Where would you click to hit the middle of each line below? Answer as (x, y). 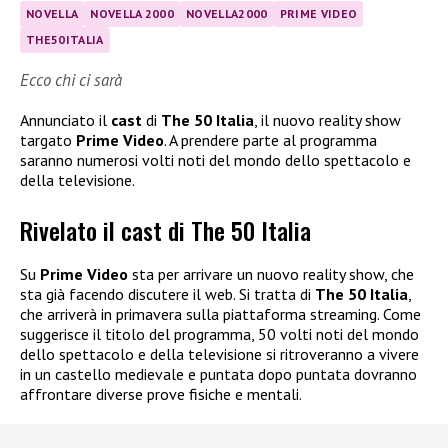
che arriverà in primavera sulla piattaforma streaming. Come (220, 314)
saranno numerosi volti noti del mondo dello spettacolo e (215, 160)
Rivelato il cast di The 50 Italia (165, 230)
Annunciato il (65, 120)
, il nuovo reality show (327, 120)
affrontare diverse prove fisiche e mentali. (161, 394)
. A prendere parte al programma (270, 140)
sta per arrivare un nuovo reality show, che (271, 274)
